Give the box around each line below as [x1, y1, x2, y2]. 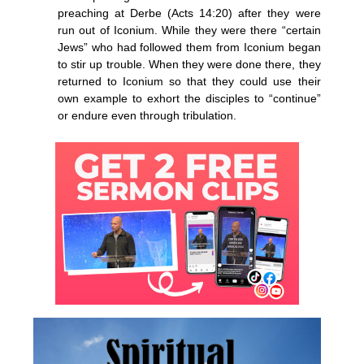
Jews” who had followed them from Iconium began [58, 40, 321, 54]
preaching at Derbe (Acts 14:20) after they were [58, 6, 321, 19]
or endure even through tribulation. [58, 108, 236, 122]
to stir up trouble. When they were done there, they [58, 57, 321, 71]
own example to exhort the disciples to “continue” [58, 91, 321, 105]
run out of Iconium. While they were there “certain [58, 23, 321, 37]
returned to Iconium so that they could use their [58, 74, 321, 88]
